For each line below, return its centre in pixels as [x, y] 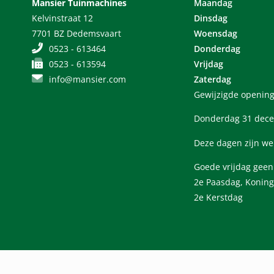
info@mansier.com [87, 79]
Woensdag [216, 33]
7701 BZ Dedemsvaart [76, 33]
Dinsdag [211, 18]
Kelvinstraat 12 [62, 18]
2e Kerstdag [219, 197]
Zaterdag [213, 79]
